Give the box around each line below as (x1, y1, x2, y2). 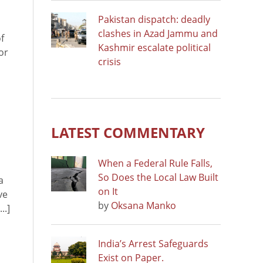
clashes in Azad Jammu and (98, 26, 218, 40)
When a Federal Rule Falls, (98, 156, 213, 170)
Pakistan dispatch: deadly (98, 12, 210, 26)
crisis (98, 55, 121, 68)
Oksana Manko (111, 198, 176, 212)
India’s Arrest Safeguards (98, 237, 208, 250)
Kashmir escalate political (98, 41, 211, 54)
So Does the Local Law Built (98, 170, 218, 184)
